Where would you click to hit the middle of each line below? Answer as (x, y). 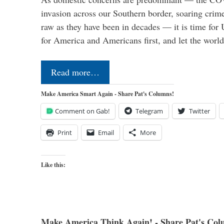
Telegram (149, 111)
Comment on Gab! (82, 111)
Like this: (53, 164)
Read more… (75, 72)
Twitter (199, 111)
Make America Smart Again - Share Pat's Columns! (107, 93)
